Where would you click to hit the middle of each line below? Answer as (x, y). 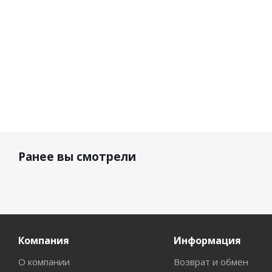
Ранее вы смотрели (77, 157)
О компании (44, 262)
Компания (44, 240)
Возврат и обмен (211, 262)
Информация (207, 240)
